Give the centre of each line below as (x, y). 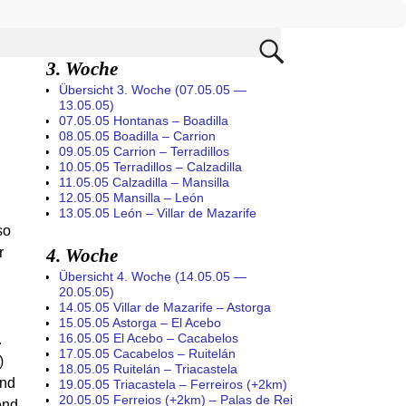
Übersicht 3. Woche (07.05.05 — (153, 89)
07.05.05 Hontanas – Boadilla (144, 120)
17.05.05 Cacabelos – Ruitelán (147, 353)
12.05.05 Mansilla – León (131, 197)
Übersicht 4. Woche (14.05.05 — (153, 276)
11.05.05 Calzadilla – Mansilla (144, 182)
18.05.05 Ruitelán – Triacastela (148, 368)
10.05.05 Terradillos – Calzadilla (150, 166)
